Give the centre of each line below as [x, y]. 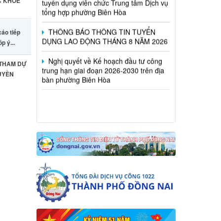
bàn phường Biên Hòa [76, 57]
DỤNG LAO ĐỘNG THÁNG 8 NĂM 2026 [105, 18]
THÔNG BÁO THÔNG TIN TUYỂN [101, 9]
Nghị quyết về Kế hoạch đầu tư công [104, 38]
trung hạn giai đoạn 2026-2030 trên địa [103, 48]
